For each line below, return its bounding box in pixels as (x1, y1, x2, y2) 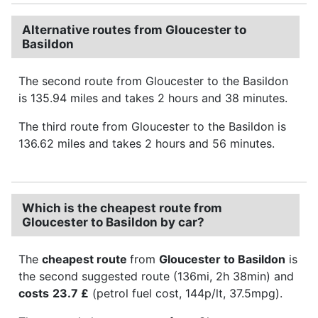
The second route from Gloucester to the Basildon (18, 73, 288, 88)
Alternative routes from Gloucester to (22, 22, 246, 37)
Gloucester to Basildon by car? (22, 214, 204, 229)
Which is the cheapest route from (22, 200, 222, 215)
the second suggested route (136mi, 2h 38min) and (18, 268, 294, 283)
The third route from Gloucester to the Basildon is (18, 119, 286, 133)
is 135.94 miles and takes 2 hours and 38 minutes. (18, 90, 287, 105)
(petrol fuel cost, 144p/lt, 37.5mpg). (89, 285, 283, 300)
